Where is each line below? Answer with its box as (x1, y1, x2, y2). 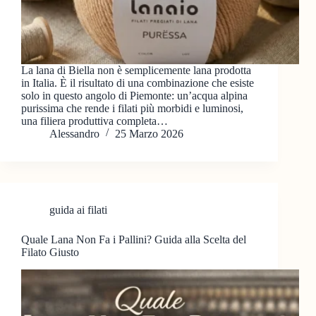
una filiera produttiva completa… (21, 115, 168, 128)
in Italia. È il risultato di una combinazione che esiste (21, 77, 254, 90)
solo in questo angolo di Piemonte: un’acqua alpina (21, 90, 248, 102)
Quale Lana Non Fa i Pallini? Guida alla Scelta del (21, 233, 246, 246)
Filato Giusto (21, 246, 79, 259)
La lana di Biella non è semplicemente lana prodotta (21, 64, 251, 77)
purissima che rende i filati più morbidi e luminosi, (21, 102, 243, 115)
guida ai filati (49, 204, 107, 217)
